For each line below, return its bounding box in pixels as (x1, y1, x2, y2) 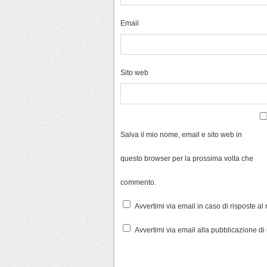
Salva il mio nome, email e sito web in (120, 130, 242, 138)
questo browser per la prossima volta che (120, 154, 253, 162)
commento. (120, 178, 156, 186)
